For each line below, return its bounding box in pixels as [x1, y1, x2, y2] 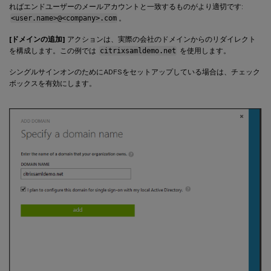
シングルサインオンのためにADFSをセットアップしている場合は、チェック [9, 68, 260, 77]
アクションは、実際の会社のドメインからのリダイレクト [65, 35, 256, 44]
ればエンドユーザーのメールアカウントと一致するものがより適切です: [9, 2, 243, 11]
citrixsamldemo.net [99, 47, 176, 56]
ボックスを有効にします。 [9, 79, 96, 88]
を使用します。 [177, 47, 230, 56]
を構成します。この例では [9, 47, 98, 56]
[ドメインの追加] [9, 35, 65, 44]
